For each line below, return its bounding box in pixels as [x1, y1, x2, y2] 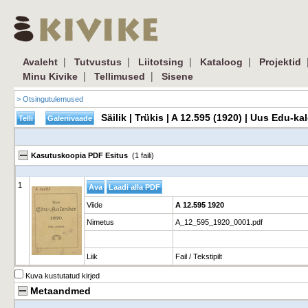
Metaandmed [30, 285, 91, 296]
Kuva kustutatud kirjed [23, 272, 100, 280]
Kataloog [200, 56, 243, 67]
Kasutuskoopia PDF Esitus [31, 151, 130, 159]
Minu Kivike [23, 71, 78, 82]
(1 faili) [130, 151, 154, 159]
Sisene [162, 71, 193, 82]
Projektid [259, 56, 301, 67]
